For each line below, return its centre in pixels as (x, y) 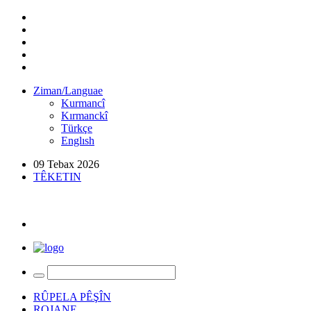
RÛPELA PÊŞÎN (72, 297)
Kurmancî (83, 103)
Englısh (78, 141)
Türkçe (77, 128)
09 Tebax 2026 (66, 164)
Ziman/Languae (68, 91)
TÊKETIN (57, 177)
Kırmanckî (84, 116)
